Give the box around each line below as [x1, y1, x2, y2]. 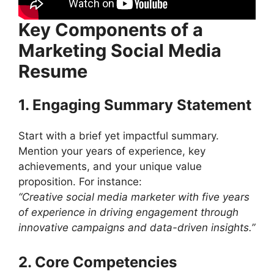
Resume [18, 61, 87, 83]
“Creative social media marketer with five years [18, 191, 250, 204]
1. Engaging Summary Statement [18, 96, 251, 114]
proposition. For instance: [18, 176, 142, 188]
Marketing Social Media [18, 40, 221, 62]
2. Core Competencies [18, 253, 177, 271]
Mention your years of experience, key [18, 145, 206, 158]
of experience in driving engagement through [18, 206, 239, 219]
